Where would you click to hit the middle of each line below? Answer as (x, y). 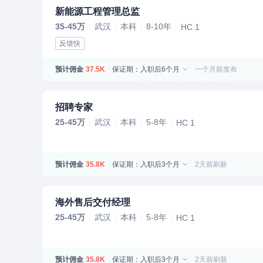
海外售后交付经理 (93, 202)
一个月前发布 (216, 69)
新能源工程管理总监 (97, 11)
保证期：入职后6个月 (147, 69)
